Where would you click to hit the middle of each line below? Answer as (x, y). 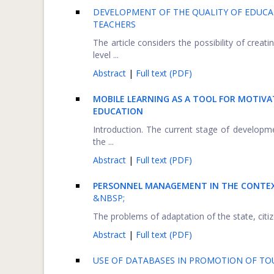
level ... (106, 55)
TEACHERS (114, 24)
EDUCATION (118, 111)
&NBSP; (109, 198)
